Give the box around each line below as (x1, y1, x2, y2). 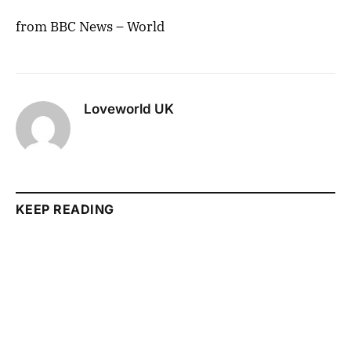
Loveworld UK (84, 100, 174, 117)
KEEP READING (16, 201, 114, 217)
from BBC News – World (16, 17, 165, 35)
